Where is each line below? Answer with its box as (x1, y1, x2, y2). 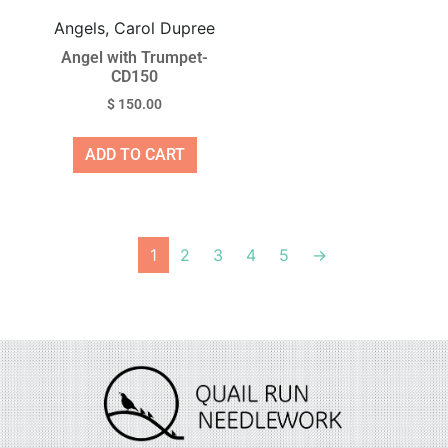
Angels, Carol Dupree (54, 17, 215, 38)
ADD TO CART (84, 144, 185, 164)
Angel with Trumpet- (61, 47, 208, 67)
